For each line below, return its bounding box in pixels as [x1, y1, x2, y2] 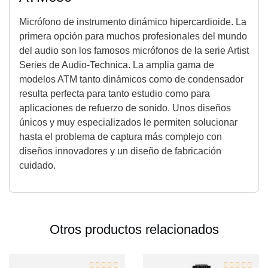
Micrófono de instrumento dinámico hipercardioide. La [19, 17, 246, 27]
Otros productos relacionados [49, 222, 219, 237]
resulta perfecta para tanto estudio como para [19, 89, 210, 99]
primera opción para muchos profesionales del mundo [19, 31, 247, 41]
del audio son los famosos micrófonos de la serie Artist [19, 45, 249, 56]
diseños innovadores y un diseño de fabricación [19, 146, 221, 156]
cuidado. [19, 160, 56, 170]
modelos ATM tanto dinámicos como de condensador [19, 74, 243, 84]
